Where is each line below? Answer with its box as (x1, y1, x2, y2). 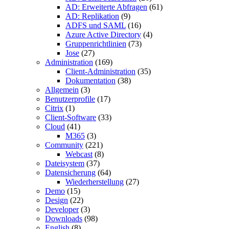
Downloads (45, 214, 82, 223)
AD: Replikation (65, 11, 119, 20)
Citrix (45, 103, 63, 112)
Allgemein (45, 85, 79, 94)
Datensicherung (45, 168, 96, 177)
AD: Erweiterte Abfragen (65, 2, 147, 11)
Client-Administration (65, 66, 135, 76)
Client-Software (45, 112, 96, 122)
